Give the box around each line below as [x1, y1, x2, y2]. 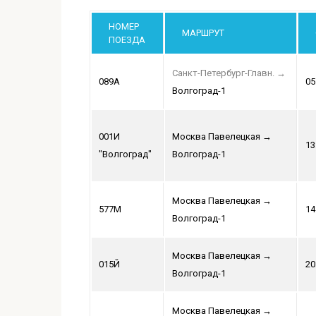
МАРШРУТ [182, 28, 224, 39]
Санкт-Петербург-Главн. [172, 68, 274, 79]
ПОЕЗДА [109, 35, 145, 46]
